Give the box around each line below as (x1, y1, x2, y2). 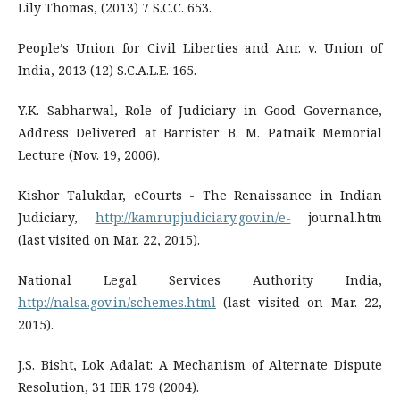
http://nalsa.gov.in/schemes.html (18, 294, 216, 311)
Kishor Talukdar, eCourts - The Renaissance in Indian (18, 187, 382, 204)
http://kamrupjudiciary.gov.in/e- (95, 209, 291, 226)
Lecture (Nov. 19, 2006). (18, 146, 160, 163)
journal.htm (290, 209, 382, 226)
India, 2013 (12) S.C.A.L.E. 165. (18, 62, 196, 79)
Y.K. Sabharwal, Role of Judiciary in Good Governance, (18, 102, 382, 119)
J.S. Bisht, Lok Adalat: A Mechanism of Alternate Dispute (18, 356, 382, 373)
